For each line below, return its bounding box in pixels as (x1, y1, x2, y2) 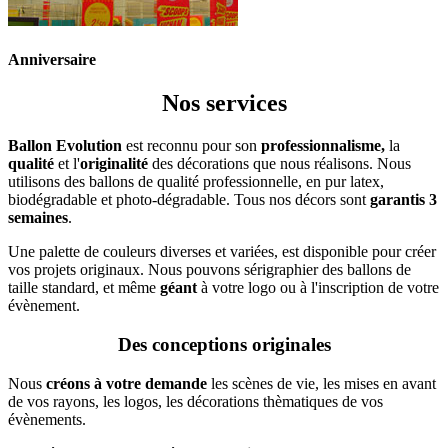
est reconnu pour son (122, 137, 261, 155)
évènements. (8, 410, 86, 428)
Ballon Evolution (8, 137, 122, 155)
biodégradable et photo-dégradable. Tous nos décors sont (8, 191, 370, 209)
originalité (80, 155, 152, 173)
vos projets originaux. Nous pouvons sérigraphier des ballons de (8, 261, 411, 279)
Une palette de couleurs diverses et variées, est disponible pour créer (8, 243, 436, 261)
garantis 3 (370, 191, 437, 209)
